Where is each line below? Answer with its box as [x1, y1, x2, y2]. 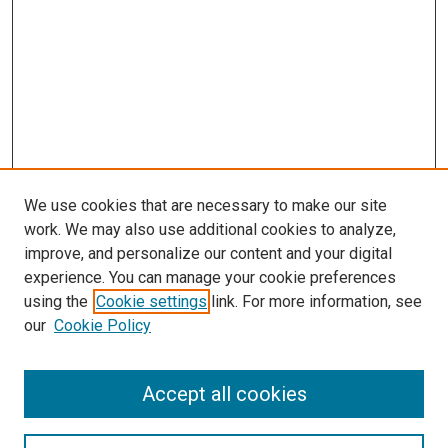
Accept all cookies [141, 382, 307, 406]
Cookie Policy [54, 316, 151, 335]
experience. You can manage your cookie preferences [24, 268, 396, 287]
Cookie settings [96, 292, 207, 311]
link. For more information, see [207, 292, 422, 311]
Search [26, 400, 92, 426]
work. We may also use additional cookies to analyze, [24, 220, 396, 239]
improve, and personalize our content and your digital [24, 244, 392, 263]
